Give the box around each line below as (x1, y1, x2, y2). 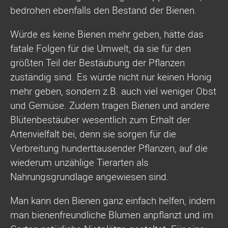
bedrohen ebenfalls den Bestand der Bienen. (10, 4, 197, 17)
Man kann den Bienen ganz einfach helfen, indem (10, 194, 215, 208)
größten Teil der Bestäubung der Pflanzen (10, 56, 185, 70)
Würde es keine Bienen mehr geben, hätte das (10, 27, 204, 41)
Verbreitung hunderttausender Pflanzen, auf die (10, 141, 208, 155)
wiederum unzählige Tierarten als (10, 156, 149, 169)
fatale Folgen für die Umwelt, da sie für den (10, 42, 191, 55)
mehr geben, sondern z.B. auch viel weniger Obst (10, 84, 216, 98)
